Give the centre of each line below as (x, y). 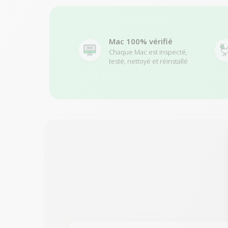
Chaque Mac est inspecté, (148, 52)
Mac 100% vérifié (140, 41)
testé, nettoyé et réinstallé (148, 61)
